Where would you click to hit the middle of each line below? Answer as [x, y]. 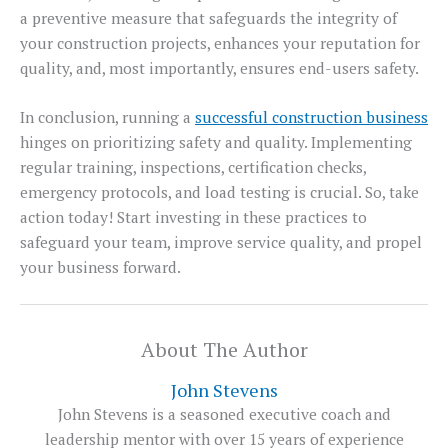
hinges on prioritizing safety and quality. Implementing [216, 142]
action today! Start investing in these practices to [193, 217]
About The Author [224, 349]
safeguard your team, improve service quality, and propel [221, 242]
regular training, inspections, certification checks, [193, 167]
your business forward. [100, 267]
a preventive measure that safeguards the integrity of [208, 17]
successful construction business [311, 117]
